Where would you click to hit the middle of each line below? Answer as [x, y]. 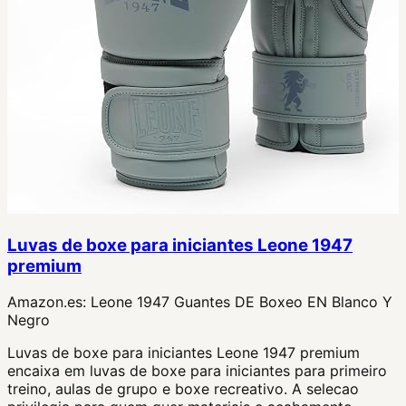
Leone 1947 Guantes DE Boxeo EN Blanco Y [242, 302]
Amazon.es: [49, 302]
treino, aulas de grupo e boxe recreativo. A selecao [183, 389]
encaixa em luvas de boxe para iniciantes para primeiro [197, 371]
